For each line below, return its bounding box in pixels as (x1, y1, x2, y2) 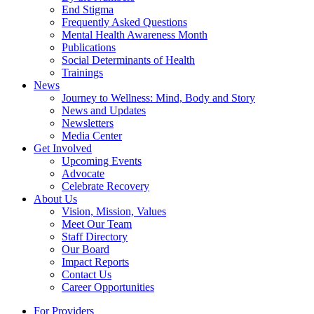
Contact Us (62, 268, 111, 280)
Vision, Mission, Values (62, 205, 166, 217)
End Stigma (62, 3, 114, 15)
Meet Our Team (62, 217, 132, 230)
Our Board (62, 243, 109, 255)
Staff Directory (62, 230, 128, 243)
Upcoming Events (62, 154, 142, 167)
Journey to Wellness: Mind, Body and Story (62, 91, 255, 104)
